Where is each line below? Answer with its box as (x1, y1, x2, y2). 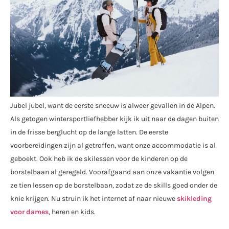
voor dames (10, 207, 49, 216)
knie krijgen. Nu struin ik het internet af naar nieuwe (10, 194, 177, 203)
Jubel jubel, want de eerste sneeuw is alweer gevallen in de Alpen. (10, 101, 215, 110)
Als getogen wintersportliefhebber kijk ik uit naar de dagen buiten (10, 114, 219, 123)
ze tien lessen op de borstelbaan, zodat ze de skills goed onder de (10, 180, 217, 190)
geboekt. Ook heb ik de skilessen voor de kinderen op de (10, 154, 188, 163)
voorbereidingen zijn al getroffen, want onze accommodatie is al (10, 141, 216, 150)
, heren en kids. (49, 207, 96, 216)
